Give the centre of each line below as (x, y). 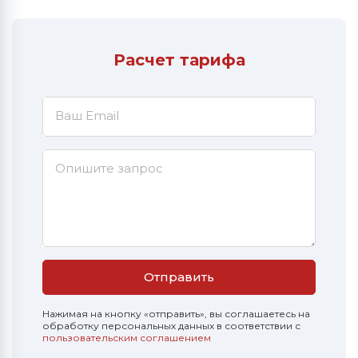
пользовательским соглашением (127, 338)
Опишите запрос (109, 168)
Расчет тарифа (179, 60)
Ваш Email (87, 115)
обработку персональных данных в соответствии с (171, 326)
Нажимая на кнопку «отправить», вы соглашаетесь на (176, 314)
